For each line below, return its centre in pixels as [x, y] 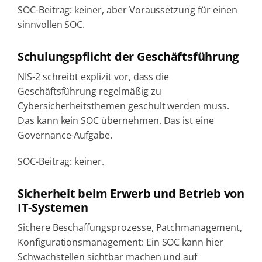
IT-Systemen [53, 207]
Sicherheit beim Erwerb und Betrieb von [131, 193]
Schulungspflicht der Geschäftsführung [128, 56]
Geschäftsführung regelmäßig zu [89, 91]
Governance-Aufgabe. [65, 135]
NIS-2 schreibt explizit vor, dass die [93, 76]
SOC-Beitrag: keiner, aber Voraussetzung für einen [127, 10]
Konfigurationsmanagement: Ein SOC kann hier [120, 242]
